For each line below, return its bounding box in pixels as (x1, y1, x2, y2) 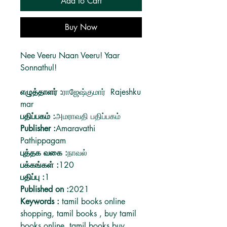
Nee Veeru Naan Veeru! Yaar (20, 50, 120, 61)
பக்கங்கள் (20, 160, 56, 170)
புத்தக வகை (20, 147, 65, 158)
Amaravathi (56, 123, 95, 134)
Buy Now (65, 22, 97, 32)
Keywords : (20, 196, 62, 207)
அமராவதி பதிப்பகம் (55, 111, 121, 122)
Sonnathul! (20, 62, 57, 73)
